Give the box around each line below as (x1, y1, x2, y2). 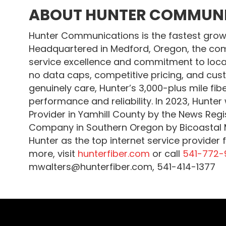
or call (152, 147, 183, 160)
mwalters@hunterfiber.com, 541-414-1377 (29, 160, 215, 173)
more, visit (29, 147, 78, 160)
